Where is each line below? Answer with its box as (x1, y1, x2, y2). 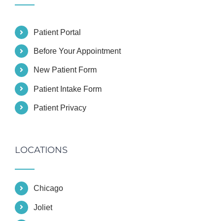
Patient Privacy (34, 103, 87, 112)
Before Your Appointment (34, 47, 121, 56)
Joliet (34, 203, 53, 212)
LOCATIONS (15, 145, 68, 156)
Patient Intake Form (34, 84, 102, 93)
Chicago (34, 184, 64, 193)
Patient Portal (34, 28, 81, 37)
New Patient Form (34, 66, 97, 74)
